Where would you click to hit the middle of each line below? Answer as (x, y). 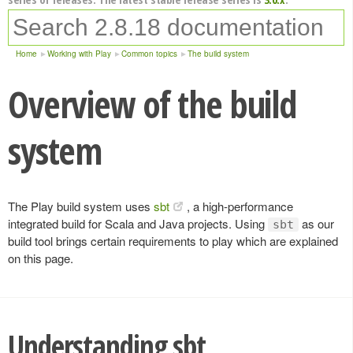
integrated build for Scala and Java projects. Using (138, 223)
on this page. (41, 258)
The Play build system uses (81, 206)
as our (316, 223)
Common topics (149, 54)
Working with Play (79, 54)
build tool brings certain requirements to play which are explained (173, 241)
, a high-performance (240, 206)
